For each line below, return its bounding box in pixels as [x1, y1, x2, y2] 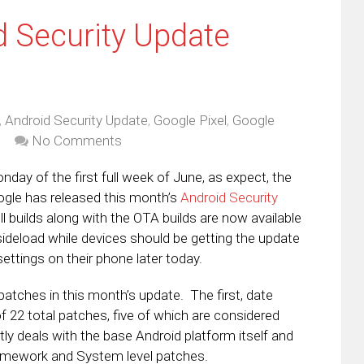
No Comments [32, 132, 122, 149]
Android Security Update [5, 112, 148, 128]
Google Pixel [154, 112, 227, 128]
